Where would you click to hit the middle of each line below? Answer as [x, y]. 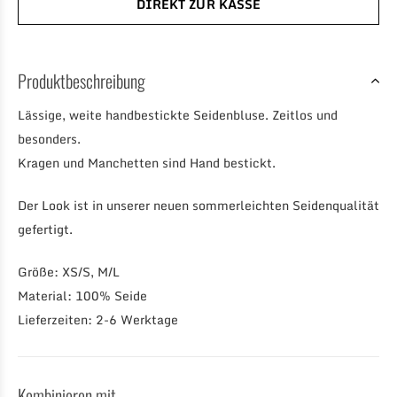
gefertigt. [45, 229]
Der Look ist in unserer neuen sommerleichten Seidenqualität [198, 205]
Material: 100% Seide [82, 296]
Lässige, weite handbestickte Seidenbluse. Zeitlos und [178, 115]
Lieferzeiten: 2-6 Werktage [98, 319]
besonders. [49, 139]
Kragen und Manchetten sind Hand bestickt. [147, 163]
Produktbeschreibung [82, 81]
